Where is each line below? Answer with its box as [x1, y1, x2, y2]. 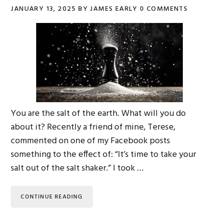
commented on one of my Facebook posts [11, 133, 171, 148]
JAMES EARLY [90, 3, 138, 15]
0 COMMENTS [140, 3, 188, 15]
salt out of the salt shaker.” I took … [11, 161, 144, 175]
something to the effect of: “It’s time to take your [11, 147, 197, 162]
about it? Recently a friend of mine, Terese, [11, 120, 176, 134]
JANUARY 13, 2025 [11, 3, 76, 15]
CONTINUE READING [21, 192, 83, 202]
